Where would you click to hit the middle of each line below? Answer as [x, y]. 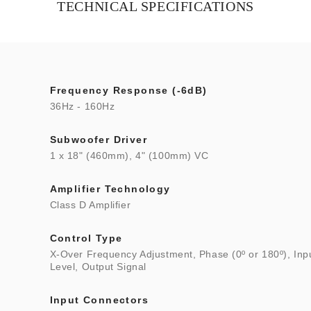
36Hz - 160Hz [82, 106]
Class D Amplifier [90, 205]
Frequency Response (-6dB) [128, 90]
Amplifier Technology [110, 189]
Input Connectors [99, 300]
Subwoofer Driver [99, 140]
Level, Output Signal [98, 267]
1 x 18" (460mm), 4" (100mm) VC [129, 155]
